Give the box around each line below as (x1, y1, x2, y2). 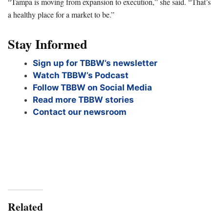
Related (8, 199, 43, 215)
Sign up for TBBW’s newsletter (33, 58, 157, 68)
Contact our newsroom (33, 107, 127, 117)
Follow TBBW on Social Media (33, 82, 152, 92)
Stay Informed (8, 34, 88, 53)
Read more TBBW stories (33, 94, 134, 105)
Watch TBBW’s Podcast (33, 70, 129, 80)
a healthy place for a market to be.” (8, 9, 114, 20)
